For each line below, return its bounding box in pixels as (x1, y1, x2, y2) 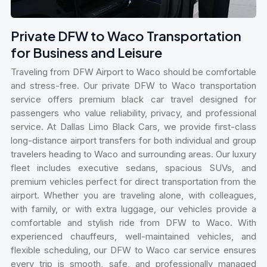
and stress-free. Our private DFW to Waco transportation (11, 80, 256, 92)
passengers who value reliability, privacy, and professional (11, 107, 256, 119)
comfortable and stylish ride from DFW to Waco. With (11, 217, 256, 229)
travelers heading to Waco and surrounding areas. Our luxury (11, 148, 256, 160)
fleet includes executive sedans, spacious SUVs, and (11, 162, 256, 174)
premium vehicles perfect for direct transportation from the (11, 176, 256, 188)
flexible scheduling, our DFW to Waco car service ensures (11, 244, 256, 256)
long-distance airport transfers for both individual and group (11, 135, 256, 147)
